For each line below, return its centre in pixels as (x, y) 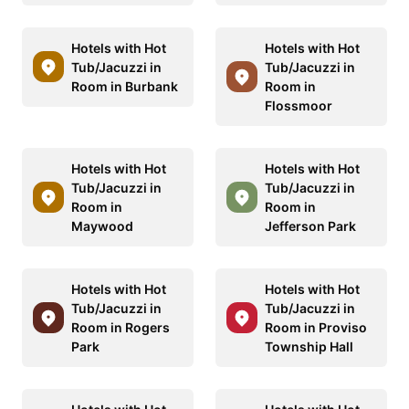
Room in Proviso (316, 327)
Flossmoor (299, 105)
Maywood (102, 225)
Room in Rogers (121, 327)
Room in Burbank (125, 86)
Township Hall (309, 346)
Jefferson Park (310, 225)
